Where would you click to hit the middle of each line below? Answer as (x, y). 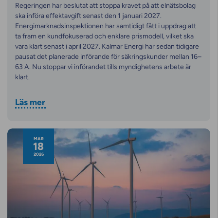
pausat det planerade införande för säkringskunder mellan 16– (108, 56)
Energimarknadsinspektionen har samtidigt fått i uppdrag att (106, 26)
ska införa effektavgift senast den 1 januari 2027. (88, 16)
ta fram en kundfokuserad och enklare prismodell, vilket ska (104, 36)
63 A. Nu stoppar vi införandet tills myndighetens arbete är (103, 67)
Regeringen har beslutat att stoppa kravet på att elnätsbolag (105, 5)
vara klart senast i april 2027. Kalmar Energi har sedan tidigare (107, 46)
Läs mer (30, 102)
